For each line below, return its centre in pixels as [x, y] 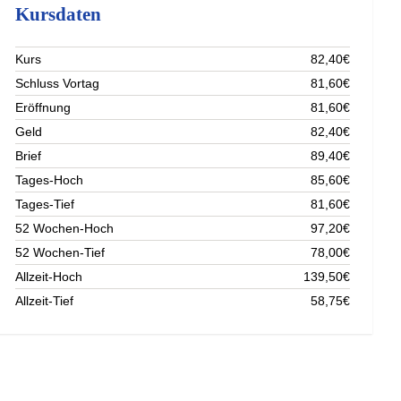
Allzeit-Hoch [49, 276]
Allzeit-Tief [45, 300]
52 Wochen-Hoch [65, 228]
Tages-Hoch [50, 179]
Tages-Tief [45, 204]
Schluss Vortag [58, 83]
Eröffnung [43, 107]
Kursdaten [59, 14]
